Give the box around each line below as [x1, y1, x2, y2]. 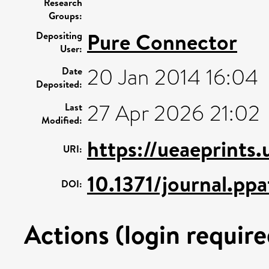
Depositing [36, 28, 82, 42]
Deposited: [36, 77, 82, 91]
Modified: [41, 113, 82, 127]
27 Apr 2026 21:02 [87, 97, 260, 129]
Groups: [49, 8, 82, 22]
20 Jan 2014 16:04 [87, 61, 258, 93]
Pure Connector [87, 26, 237, 57]
